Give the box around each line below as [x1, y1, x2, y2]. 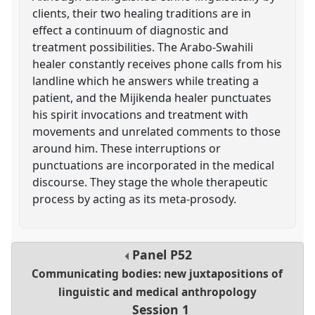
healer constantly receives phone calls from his [32, 56, 283, 72]
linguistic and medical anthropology [58, 285, 257, 300]
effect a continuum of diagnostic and [32, 22, 229, 38]
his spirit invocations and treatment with [32, 106, 249, 122]
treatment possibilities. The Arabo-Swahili [32, 39, 254, 55]
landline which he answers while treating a [32, 72, 259, 89]
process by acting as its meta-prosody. [32, 191, 237, 207]
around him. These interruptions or [32, 140, 221, 156]
